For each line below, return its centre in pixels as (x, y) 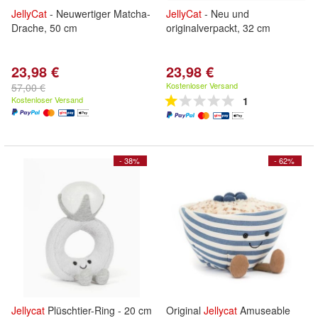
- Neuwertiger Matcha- (99, 13)
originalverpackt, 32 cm (218, 28)
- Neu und (225, 13)
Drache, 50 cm (44, 28)
